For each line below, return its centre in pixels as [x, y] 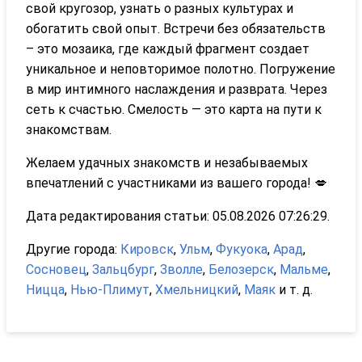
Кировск [147, 249]
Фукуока [242, 249]
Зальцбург [123, 269]
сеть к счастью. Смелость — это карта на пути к [174, 109]
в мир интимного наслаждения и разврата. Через [177, 89]
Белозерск [241, 269]
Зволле [181, 269]
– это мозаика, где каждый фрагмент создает [168, 48]
